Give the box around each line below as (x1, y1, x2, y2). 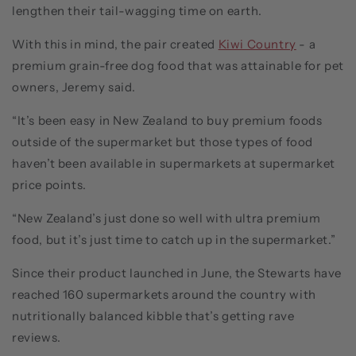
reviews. (12, 329, 61, 345)
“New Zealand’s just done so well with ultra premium (12, 210, 321, 226)
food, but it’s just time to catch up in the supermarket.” (12, 231, 336, 247)
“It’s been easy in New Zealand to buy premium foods (12, 112, 323, 128)
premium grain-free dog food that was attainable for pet (12, 57, 345, 73)
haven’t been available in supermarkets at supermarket (12, 155, 335, 171)
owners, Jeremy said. (12, 79, 137, 95)
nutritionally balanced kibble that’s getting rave (12, 308, 295, 323)
